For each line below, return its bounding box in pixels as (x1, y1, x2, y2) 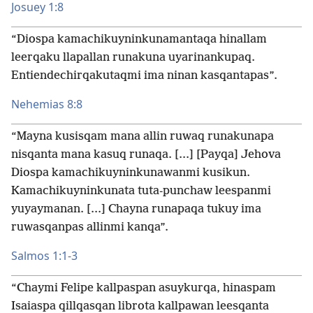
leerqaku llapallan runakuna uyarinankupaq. (11, 51, 255, 64)
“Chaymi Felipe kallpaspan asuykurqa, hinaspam (11, 282, 276, 295)
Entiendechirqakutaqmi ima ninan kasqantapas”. (11, 69, 277, 82)
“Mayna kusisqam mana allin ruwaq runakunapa (11, 130, 274, 143)
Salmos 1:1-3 (11, 248, 78, 263)
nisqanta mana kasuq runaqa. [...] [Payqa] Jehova (11, 148, 281, 161)
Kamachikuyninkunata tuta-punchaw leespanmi (11, 184, 271, 198)
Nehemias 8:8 (11, 96, 82, 112)
